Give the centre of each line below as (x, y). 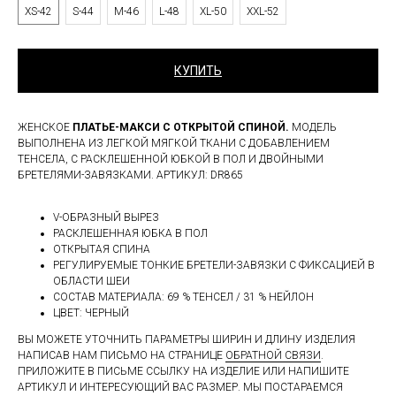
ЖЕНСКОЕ (45, 128)
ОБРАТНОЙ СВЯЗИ (273, 356)
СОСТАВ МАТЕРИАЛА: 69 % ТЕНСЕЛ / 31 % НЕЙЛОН (183, 297)
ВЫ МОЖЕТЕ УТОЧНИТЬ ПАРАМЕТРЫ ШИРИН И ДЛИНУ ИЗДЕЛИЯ (187, 340)
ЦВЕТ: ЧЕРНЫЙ (91, 313)
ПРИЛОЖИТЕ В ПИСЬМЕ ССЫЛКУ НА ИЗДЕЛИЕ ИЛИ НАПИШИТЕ (183, 372)
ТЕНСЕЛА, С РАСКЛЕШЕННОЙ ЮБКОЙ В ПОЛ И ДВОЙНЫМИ (171, 160)
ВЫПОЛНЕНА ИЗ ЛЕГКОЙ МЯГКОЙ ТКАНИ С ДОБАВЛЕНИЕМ (174, 144)
